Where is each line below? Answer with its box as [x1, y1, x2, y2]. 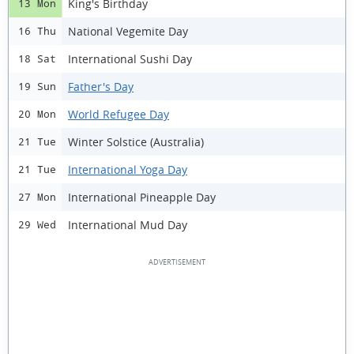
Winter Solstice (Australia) [68, 134, 204, 149]
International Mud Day [68, 217, 187, 232]
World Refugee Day [68, 106, 169, 122]
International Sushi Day [68, 51, 192, 66]
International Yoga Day [68, 161, 187, 177]
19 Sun [18, 81, 56, 92]
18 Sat [18, 53, 56, 65]
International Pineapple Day [68, 189, 216, 205]
